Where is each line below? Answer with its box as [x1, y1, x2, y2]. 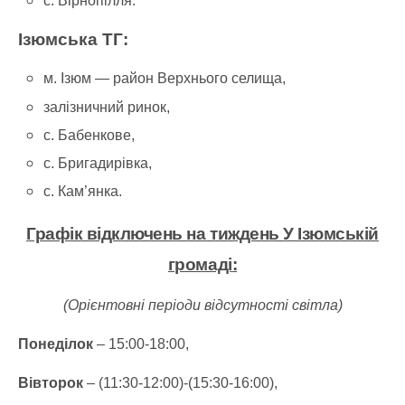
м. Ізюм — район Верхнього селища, [43, 71, 287, 87]
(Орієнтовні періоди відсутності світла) [62, 297, 343, 314]
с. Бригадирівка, [43, 155, 153, 171]
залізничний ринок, [43, 99, 171, 115]
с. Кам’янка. [43, 184, 123, 200]
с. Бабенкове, [43, 127, 136, 143]
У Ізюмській [283, 224, 379, 244]
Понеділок [18, 336, 93, 353]
